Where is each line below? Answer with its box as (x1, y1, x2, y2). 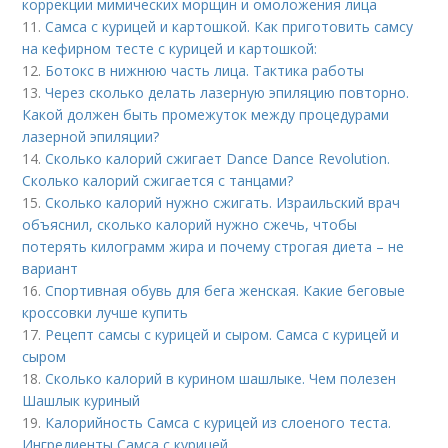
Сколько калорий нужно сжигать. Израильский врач (45, 192, 401, 212)
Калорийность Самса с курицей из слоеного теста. (45, 412, 392, 432)
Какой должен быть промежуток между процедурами (22, 104, 390, 124)
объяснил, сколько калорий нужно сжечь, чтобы (22, 214, 358, 234)
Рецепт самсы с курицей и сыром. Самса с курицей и (45, 324, 400, 344)
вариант (22, 258, 79, 278)
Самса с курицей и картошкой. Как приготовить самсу (45, 16, 414, 36)
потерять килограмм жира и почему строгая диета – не (22, 236, 405, 256)
